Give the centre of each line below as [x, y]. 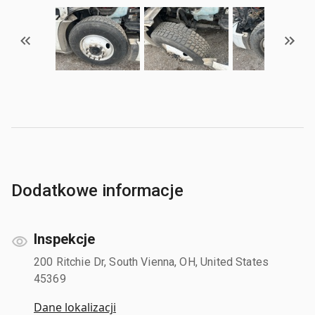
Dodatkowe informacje [97, 190]
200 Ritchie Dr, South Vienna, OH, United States [152, 262]
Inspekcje [64, 239]
